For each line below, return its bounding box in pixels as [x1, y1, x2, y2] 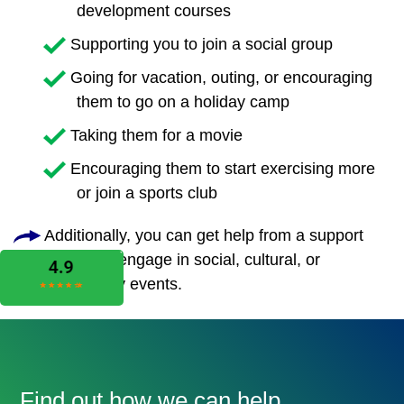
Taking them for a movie [66, 126, 247, 145]
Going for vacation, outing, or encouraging [66, 69, 372, 87]
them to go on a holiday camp [77, 93, 289, 112]
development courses [77, 2, 231, 21]
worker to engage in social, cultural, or [47, 251, 320, 270]
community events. [47, 275, 182, 294]
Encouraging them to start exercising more [66, 160, 375, 179]
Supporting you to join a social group [66, 35, 333, 54]
